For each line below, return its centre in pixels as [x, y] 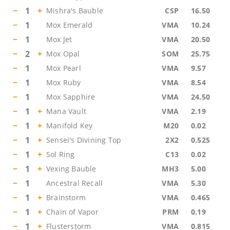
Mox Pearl [64, 68]
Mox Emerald [70, 25]
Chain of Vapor [72, 212]
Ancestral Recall [75, 183]
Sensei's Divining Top [84, 140]
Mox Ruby [64, 82]
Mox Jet [59, 39]
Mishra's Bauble [75, 11]
